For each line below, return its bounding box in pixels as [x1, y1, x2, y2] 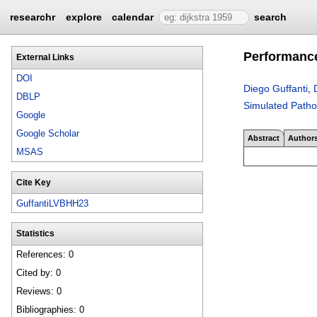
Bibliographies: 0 [16, 304, 85, 316]
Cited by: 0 [16, 267, 62, 279]
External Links [16, 52, 74, 62]
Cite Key [16, 178, 51, 187]
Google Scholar [16, 128, 80, 139]
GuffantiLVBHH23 [16, 197, 89, 209]
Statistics [16, 229, 54, 238]
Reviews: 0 [16, 286, 62, 297]
